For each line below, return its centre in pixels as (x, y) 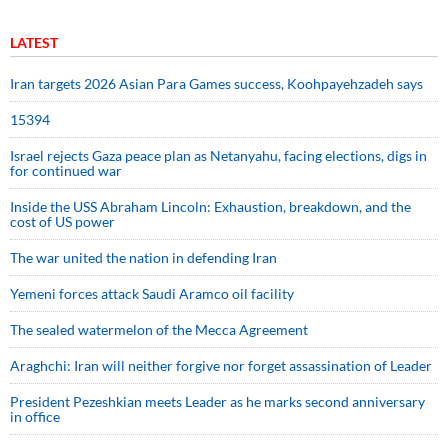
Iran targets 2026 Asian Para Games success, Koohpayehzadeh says (216, 84)
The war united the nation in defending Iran (145, 258)
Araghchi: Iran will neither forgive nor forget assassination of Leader (221, 366)
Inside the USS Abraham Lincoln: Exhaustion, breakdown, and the (210, 207)
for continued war (66, 171)
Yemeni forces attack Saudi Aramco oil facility (152, 294)
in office (35, 417)
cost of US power (62, 222)
